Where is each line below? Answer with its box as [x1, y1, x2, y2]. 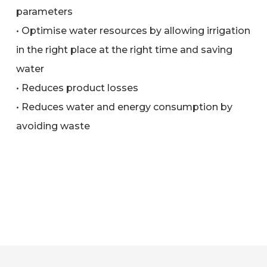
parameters [15, 5, 73, 17]
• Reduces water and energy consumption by [15, 101, 232, 113]
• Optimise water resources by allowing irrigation [15, 24, 250, 36]
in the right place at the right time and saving [15, 44, 232, 55]
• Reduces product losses [15, 82, 138, 94]
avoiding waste [15, 120, 90, 132]
